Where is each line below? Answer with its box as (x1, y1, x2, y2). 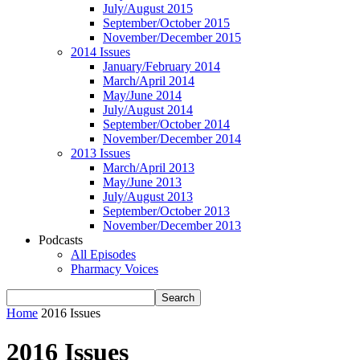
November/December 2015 (103, 31, 241, 44)
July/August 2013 (103, 190, 193, 203)
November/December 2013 (103, 219, 241, 232)
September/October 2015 (103, 16, 230, 30)
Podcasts (39, 233, 83, 247)
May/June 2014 (103, 88, 182, 102)
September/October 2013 (103, 204, 230, 218)
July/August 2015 (103, 2, 193, 15)
